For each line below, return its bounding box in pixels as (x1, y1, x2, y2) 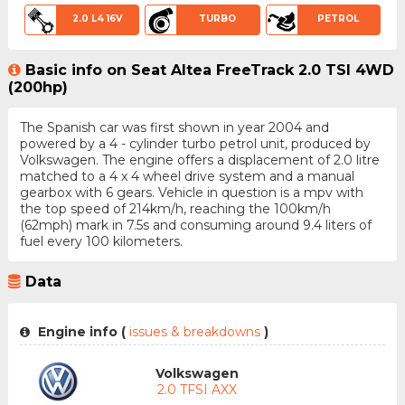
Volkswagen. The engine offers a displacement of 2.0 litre (19, 152, 380, 169)
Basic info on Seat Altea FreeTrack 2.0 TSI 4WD (24, 61, 394, 80)
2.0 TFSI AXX (156, 381, 237, 398)
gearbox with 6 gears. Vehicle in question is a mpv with (19, 184, 363, 202)
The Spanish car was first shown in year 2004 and (19, 119, 329, 137)
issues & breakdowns (125, 323, 264, 340)
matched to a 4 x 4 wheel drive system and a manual (19, 168, 354, 185)
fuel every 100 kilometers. (19, 233, 183, 250)
